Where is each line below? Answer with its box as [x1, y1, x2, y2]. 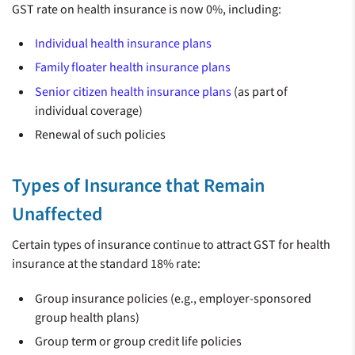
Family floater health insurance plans [35, 59, 231, 77]
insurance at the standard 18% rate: [12, 255, 200, 273]
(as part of [231, 82, 288, 101]
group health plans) [35, 308, 140, 326]
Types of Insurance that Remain [12, 172, 265, 200]
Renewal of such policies [35, 126, 169, 144]
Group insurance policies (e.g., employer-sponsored [35, 289, 312, 307]
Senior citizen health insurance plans [35, 82, 232, 101]
